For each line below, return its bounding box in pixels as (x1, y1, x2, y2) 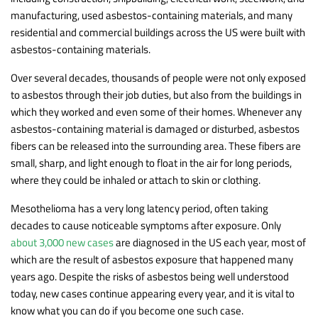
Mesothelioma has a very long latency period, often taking (11, 199, 268, 216)
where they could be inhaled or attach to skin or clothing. (11, 171, 261, 188)
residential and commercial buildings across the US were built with (11, 23, 305, 40)
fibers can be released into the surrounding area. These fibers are (11, 137, 301, 154)
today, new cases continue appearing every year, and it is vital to (11, 285, 295, 302)
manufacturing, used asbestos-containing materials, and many (11, 6, 292, 23)
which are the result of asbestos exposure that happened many (11, 251, 293, 268)
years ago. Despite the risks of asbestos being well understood (11, 268, 289, 285)
